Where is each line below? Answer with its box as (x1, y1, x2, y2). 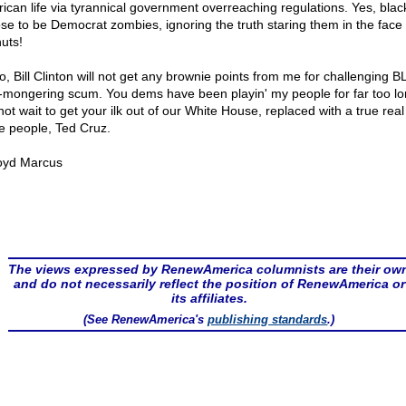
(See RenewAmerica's (83, 313, 208, 326)
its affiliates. (170, 291, 247, 305)
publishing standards (208, 313, 328, 326)
